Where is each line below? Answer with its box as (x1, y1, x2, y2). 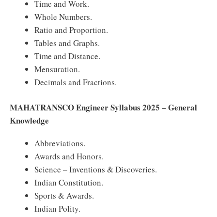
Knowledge (10, 114, 49, 126)
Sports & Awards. (34, 190, 94, 201)
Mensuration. (34, 63, 80, 75)
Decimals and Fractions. (34, 76, 117, 88)
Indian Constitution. (34, 177, 103, 188)
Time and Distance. (34, 50, 100, 62)
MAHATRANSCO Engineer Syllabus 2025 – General (10, 101, 197, 113)
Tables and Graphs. (34, 37, 100, 48)
